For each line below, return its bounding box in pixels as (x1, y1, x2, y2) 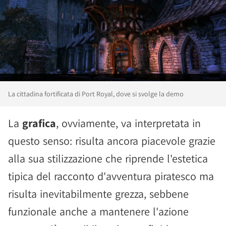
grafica (22, 116, 56, 130)
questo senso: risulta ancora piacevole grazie (8, 133, 215, 148)
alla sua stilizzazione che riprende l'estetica (8, 151, 208, 165)
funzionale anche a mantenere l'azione (8, 204, 189, 218)
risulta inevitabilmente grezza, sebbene (8, 186, 189, 201)
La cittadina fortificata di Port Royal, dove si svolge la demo (8, 89, 184, 98)
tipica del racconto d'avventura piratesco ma (8, 168, 214, 183)
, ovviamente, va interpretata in (56, 116, 201, 130)
